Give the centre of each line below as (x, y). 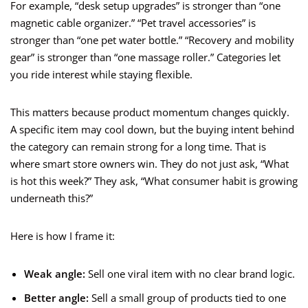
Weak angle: (55, 274)
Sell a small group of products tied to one (187, 298)
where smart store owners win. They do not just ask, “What (150, 164)
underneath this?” (52, 198)
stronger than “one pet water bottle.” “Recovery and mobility (152, 40)
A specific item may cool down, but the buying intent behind (152, 130)
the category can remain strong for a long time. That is (138, 147)
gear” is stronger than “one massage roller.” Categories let (145, 57)
